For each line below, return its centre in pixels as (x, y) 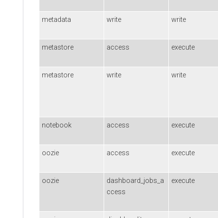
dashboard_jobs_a (135, 181)
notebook (57, 125)
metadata (56, 19)
